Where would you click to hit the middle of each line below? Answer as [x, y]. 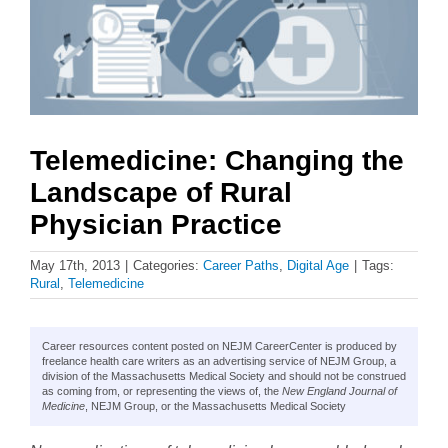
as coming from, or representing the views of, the [162, 391]
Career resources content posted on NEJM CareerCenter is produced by [219, 346]
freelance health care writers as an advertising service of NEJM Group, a [219, 361]
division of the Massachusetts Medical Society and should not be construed [224, 376]
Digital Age [318, 266]
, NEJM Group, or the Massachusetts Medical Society [215, 406]
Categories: [168, 266]
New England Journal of [339, 391]
